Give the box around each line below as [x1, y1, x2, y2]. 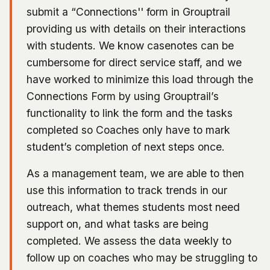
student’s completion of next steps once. [27, 140, 225, 153]
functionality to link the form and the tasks [27, 106, 233, 119]
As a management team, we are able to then [27, 166, 244, 180]
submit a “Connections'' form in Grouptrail [27, 5, 230, 18]
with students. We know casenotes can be [27, 39, 234, 52]
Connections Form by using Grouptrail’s [27, 89, 219, 102]
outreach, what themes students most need [27, 200, 240, 213]
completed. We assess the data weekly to [27, 234, 231, 247]
